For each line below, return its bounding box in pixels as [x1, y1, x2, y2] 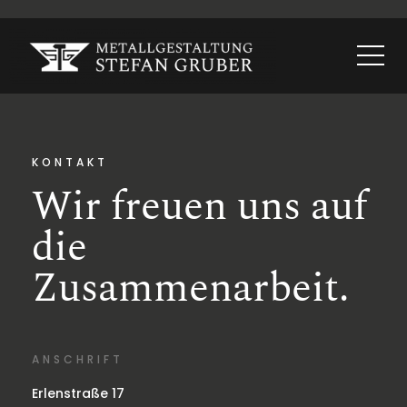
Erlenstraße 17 [32, 383, 124, 402]
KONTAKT [32, 154, 108, 170]
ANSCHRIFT [32, 351, 124, 367]
